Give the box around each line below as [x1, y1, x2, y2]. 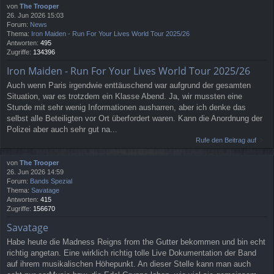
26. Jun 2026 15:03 [7, 12, 64, 20]
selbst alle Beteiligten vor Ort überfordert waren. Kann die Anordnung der [7, 114, 262, 124]
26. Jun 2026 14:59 [7, 168, 64, 176]
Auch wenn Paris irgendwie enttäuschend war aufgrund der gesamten [7, 81, 251, 91]
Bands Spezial [30, 177, 72, 185]
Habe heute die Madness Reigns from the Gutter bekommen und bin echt [7, 237, 265, 246]
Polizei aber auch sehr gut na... [7, 125, 117, 135]
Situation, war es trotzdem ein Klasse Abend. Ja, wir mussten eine [7, 92, 242, 102]
